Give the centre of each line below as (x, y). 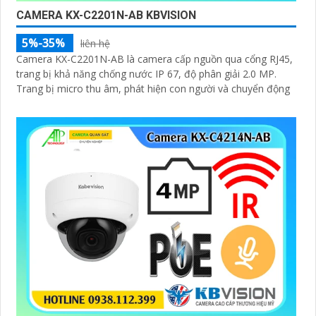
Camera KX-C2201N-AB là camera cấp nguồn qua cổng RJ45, (154, 59)
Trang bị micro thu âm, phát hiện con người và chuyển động (153, 89)
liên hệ (95, 44)
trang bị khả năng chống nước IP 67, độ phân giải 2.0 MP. (146, 74)
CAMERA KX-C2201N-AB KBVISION (106, 16)
